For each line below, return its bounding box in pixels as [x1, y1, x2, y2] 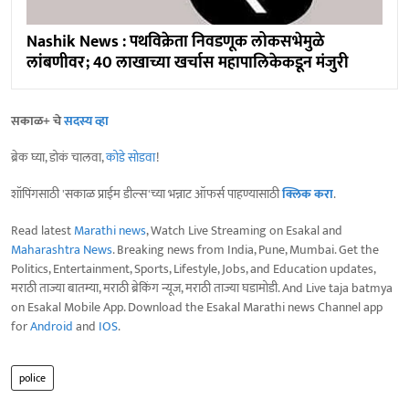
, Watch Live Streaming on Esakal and [146, 220, 342, 242]
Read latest [11, 220, 74, 242]
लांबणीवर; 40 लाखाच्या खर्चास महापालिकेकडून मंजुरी [26, 49, 349, 78]
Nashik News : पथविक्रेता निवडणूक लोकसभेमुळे [26, 28, 324, 57]
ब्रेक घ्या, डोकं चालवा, [11, 147, 106, 169]
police [19, 369, 46, 388]
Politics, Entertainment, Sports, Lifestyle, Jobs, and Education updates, [11, 258, 375, 280]
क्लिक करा [282, 184, 333, 205]
